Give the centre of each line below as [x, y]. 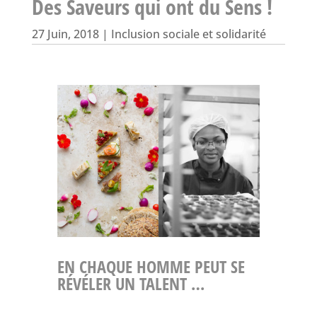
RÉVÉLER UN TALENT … [131, 283]
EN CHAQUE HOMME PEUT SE [151, 266]
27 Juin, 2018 [65, 34]
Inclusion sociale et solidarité [188, 34]
